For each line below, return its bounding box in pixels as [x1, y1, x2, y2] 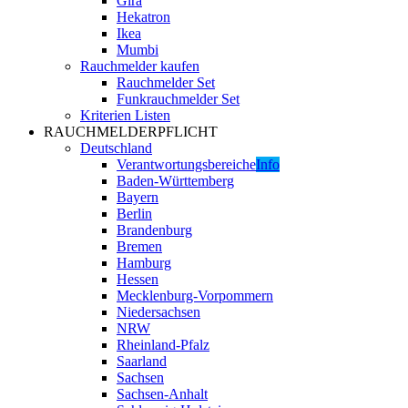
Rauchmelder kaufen [80, 58, 199, 74]
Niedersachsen [117, 304, 200, 320]
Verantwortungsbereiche [117, 157, 256, 172]
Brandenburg [117, 222, 192, 238]
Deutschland [80, 140, 152, 156]
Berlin [117, 206, 152, 221]
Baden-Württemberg [117, 173, 234, 189]
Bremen [117, 239, 162, 254]
